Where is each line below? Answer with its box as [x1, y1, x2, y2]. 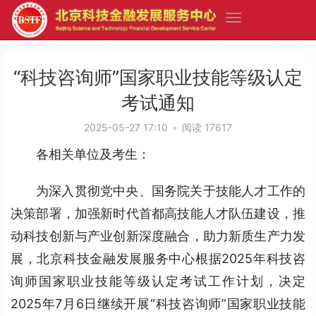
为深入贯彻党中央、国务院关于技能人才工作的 [36, 183, 305, 198]
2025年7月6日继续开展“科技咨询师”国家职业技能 [11, 296, 305, 311]
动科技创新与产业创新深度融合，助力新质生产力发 [11, 229, 305, 243]
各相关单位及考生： [36, 147, 150, 162]
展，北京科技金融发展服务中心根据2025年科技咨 [11, 251, 305, 266]
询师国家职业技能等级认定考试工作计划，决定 [11, 274, 305, 288]
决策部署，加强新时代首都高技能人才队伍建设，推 [11, 206, 305, 221]
